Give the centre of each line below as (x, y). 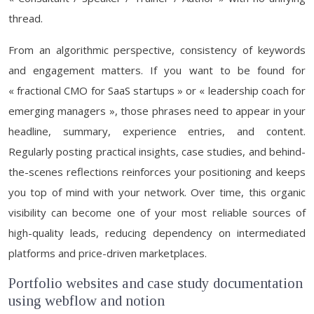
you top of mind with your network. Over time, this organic (157, 192)
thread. (26, 18)
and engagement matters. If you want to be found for (157, 70)
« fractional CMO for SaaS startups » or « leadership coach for (157, 90)
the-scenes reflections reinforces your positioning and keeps (157, 172)
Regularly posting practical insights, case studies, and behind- (157, 151)
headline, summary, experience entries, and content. (157, 131)
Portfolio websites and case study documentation (156, 283)
